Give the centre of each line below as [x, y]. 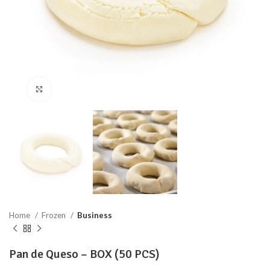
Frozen [55, 215]
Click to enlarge [81, 89]
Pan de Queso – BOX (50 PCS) [84, 254]
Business [95, 215]
